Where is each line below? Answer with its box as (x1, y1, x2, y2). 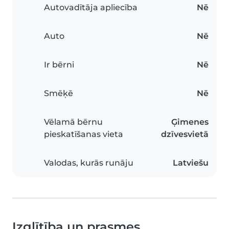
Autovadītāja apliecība (44, 3, 138, 13)
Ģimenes (171, 117, 209, 127)
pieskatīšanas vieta (44, 129, 123, 140)
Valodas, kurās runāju (44, 158, 133, 168)
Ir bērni (44, 60, 74, 70)
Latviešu (173, 158, 209, 168)
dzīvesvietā (161, 129, 209, 140)
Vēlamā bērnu (44, 117, 103, 127)
